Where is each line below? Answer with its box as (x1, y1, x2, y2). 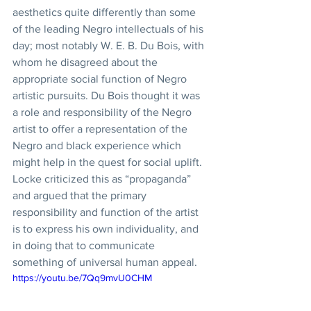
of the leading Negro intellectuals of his (12, 23, 206, 35)
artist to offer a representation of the (12, 123, 190, 135)
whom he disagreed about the (12, 56, 160, 68)
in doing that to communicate (12, 239, 158, 251)
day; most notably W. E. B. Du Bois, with (12, 40, 207, 51)
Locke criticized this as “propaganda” (12, 173, 194, 185)
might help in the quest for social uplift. (12, 156, 205, 168)
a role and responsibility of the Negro (12, 106, 194, 118)
